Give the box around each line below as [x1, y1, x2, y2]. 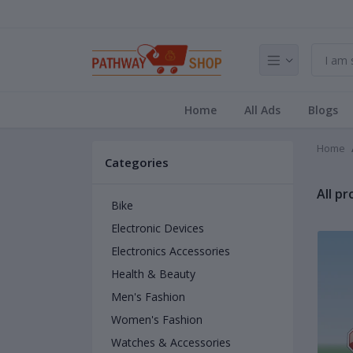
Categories [105, 154, 169, 170]
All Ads [243, 102, 281, 117]
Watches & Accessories [111, 335, 231, 350]
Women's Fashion [111, 312, 203, 327]
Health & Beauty [111, 266, 195, 281]
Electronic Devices [111, 221, 204, 236]
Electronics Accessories [111, 243, 230, 258]
